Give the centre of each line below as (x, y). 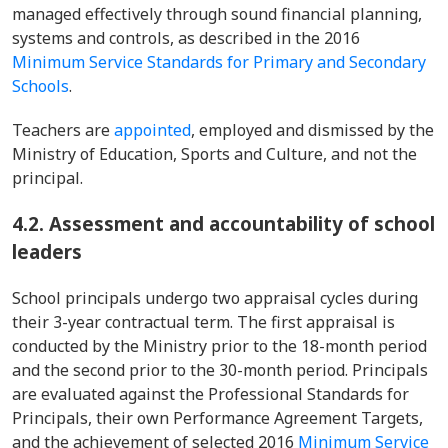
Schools (40, 86)
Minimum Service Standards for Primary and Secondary (219, 62)
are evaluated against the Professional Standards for (210, 394)
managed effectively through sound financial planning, (217, 14)
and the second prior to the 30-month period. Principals (220, 370)
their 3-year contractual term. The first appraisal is (203, 322)
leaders (47, 251)
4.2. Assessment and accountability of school (223, 223)
